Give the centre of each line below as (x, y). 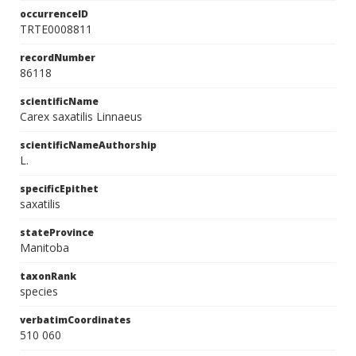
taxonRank (48, 276)
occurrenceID (54, 14)
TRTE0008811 (56, 29)
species (39, 291)
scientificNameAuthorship (88, 145)
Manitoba (44, 248)
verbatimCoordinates (75, 320)
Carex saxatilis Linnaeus (81, 116)
